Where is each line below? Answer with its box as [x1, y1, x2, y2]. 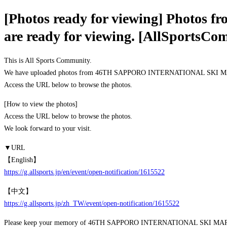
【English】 [4, 156, 40, 164]
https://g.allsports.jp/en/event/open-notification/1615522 [4, 168, 165, 176]
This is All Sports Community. [4, 56, 92, 64]
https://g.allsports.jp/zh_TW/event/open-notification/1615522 [4, 199, 179, 207]
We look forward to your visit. [4, 124, 92, 132]
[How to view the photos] [4, 100, 78, 108]
